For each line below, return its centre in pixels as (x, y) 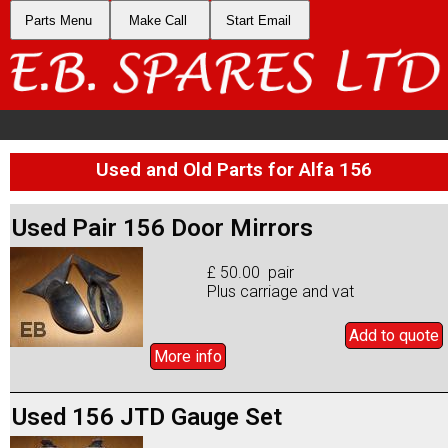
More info (188, 356)
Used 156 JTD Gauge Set (147, 416)
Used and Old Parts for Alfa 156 (234, 169)
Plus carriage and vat (281, 291)
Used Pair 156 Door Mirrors (162, 227)
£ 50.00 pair (251, 272)
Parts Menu (58, 20)
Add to (374, 335)
